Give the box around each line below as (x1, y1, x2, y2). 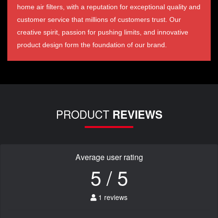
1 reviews (96, 192, 127, 202)
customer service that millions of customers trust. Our (17, 15, 181, 23)
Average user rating (75, 151, 143, 163)
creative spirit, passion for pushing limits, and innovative (17, 28, 188, 36)
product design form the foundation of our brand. (17, 40, 167, 49)
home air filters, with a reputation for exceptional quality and (17, 2, 200, 11)
